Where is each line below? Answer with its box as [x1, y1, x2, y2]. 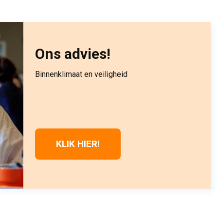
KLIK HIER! [55, 138, 100, 149]
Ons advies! [35, 45, 110, 63]
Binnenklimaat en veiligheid [35, 70, 127, 79]
